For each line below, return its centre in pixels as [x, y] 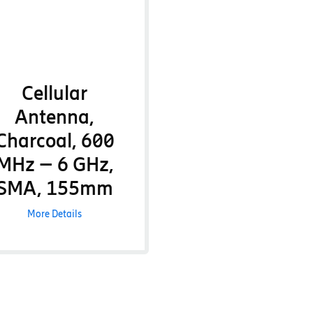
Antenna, [55, 117]
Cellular [55, 93]
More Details [55, 214]
